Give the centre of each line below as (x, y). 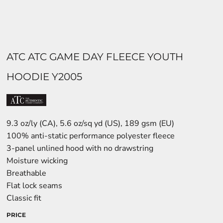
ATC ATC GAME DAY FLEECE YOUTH (95, 57)
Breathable (26, 173)
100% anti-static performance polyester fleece (91, 136)
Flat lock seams (34, 186)
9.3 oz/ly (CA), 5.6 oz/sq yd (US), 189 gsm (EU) (90, 123)
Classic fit (25, 198)
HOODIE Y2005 (44, 77)
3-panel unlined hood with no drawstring (80, 148)
